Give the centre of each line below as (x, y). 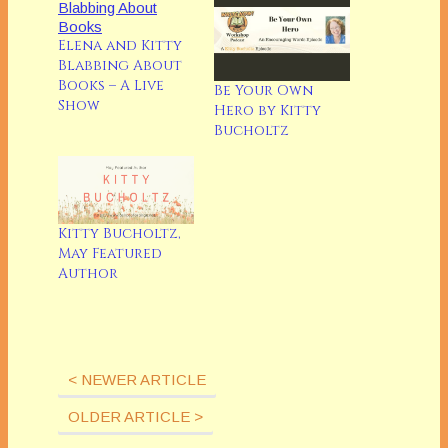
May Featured (110, 253)
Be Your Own (263, 90)
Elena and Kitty (120, 45)
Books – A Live (111, 85)
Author (88, 273)
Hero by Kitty (267, 110)
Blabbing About (120, 65)
